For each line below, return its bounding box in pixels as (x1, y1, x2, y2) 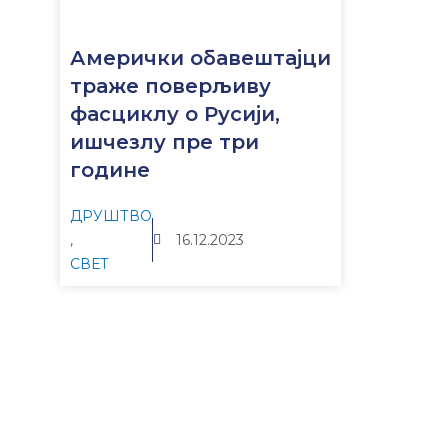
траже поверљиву (70, 74, 271, 98)
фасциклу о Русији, (70, 102, 280, 126)
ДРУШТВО (70, 207, 152, 225)
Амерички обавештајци (70, 46, 331, 70)
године (70, 158, 150, 182)
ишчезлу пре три (70, 130, 259, 154)
